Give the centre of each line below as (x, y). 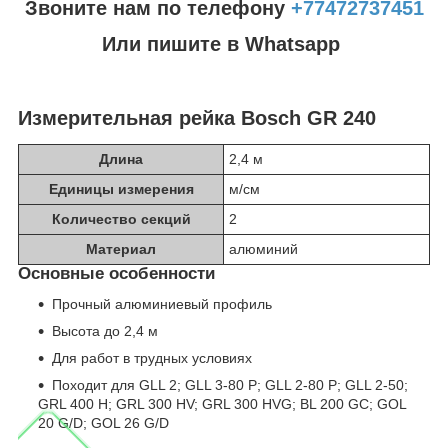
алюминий (263, 249)
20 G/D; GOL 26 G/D (103, 423)
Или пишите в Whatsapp (224, 44)
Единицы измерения (121, 189)
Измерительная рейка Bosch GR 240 (197, 117)
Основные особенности (116, 274)
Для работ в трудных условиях (152, 358)
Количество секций (121, 219)
